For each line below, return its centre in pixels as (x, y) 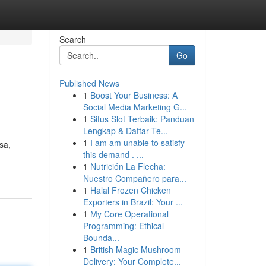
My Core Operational (129, 214)
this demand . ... (113, 154)
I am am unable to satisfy (137, 142)
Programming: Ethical (123, 226)
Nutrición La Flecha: (128, 166)
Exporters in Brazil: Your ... (133, 202)
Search (72, 39)
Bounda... (101, 237)
